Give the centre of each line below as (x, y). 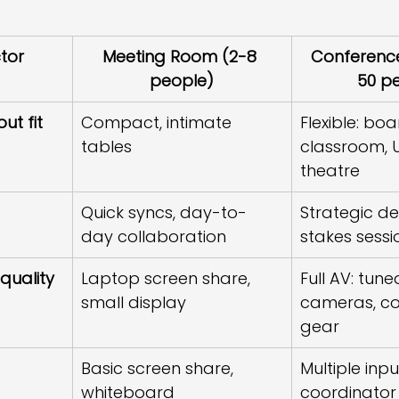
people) (182, 81)
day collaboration (154, 236)
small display (134, 302)
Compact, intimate (159, 122)
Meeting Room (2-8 (182, 57)
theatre (330, 171)
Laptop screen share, (168, 278)
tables (106, 147)
